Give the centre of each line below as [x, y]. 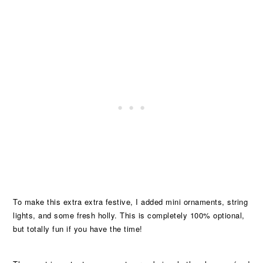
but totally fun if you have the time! [78, 229]
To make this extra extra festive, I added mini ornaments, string [131, 202]
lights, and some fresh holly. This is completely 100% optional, [129, 215]
